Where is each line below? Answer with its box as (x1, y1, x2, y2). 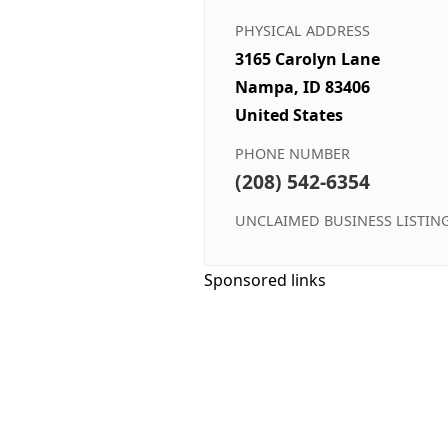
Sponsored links (204, 268, 326, 291)
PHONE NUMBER (235, 143, 350, 163)
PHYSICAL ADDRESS (235, 20, 370, 40)
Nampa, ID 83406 (235, 75, 370, 98)
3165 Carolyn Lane (235, 47, 380, 70)
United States (235, 103, 343, 126)
